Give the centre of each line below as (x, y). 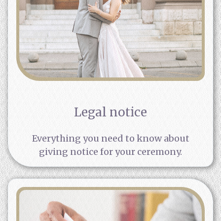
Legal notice (110, 112)
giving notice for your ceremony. (110, 151)
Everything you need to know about (110, 138)
